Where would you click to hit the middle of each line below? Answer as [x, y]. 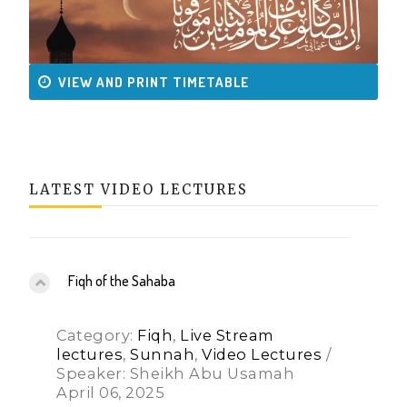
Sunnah [163, 355]
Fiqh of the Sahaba [122, 281]
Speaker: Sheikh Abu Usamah [176, 374]
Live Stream [227, 336]
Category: [97, 336]
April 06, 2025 [111, 393]
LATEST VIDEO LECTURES [139, 190]
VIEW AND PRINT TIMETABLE [154, 83]
